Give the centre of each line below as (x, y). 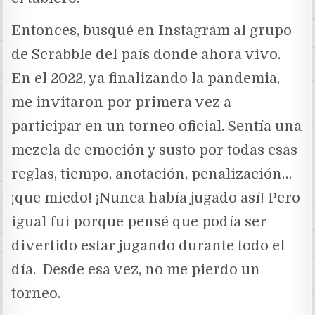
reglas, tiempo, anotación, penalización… (152, 174)
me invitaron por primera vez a (122, 102)
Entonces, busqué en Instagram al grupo (152, 30)
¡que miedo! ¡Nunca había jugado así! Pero (156, 198)
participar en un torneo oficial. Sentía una (157, 126)
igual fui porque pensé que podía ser (139, 221)
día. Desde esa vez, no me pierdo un (136, 269)
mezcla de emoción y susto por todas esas (155, 150)
